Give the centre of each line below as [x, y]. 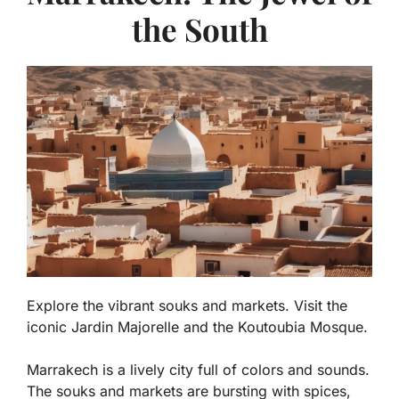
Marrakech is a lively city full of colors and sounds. [198, 370]
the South [199, 29]
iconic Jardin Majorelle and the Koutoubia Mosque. [197, 327]
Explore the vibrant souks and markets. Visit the [187, 306]
